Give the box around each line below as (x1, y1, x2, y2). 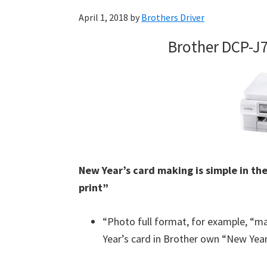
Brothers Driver (141, 11, 204, 23)
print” (79, 181, 108, 194)
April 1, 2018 (79, 11, 128, 23)
